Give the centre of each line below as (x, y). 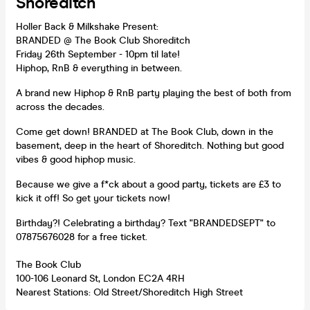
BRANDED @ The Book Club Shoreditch (103, 40)
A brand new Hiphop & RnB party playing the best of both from (154, 93)
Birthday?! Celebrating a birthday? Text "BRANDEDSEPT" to (146, 223)
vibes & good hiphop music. (76, 159)
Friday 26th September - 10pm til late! (98, 54)
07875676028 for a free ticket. (82, 237)
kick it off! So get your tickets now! (93, 198)
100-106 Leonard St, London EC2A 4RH (100, 278)
